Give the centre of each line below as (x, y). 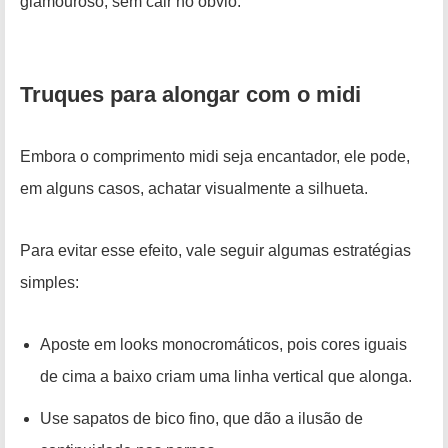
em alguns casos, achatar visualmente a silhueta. (194, 189)
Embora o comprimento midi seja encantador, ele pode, (215, 157)
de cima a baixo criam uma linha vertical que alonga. (226, 377)
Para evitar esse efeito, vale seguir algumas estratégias (215, 251)
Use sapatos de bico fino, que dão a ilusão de (201, 419)
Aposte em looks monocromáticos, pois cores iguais (223, 345)
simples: (49, 283)
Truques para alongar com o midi (190, 95)
